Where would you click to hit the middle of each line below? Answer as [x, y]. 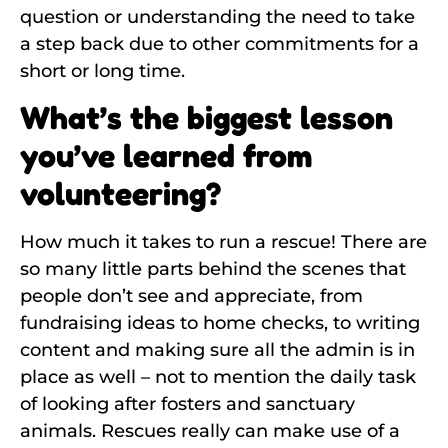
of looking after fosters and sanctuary [187, 404]
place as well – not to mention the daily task [218, 377]
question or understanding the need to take [217, 17]
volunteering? [120, 194]
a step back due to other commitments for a [219, 44]
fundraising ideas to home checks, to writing [220, 323]
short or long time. [102, 71]
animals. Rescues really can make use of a [210, 431]
